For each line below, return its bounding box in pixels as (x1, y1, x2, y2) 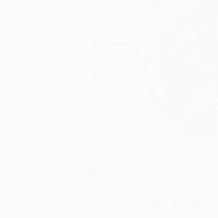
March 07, (79, 155, 118, 165)
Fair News (149, 156, 188, 165)
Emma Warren (79, 192, 133, 202)
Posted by (79, 179, 115, 189)
